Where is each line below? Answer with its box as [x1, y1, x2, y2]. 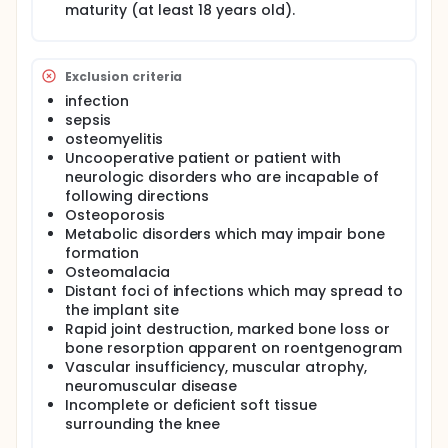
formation [65, 243, 139, 263]
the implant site [65, 300, 179, 320]
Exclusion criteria [65, 67, 183, 85]
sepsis [65, 110, 111, 130]
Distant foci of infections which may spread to [65, 281, 403, 301]
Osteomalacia [65, 262, 170, 282]
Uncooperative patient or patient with [65, 148, 341, 168]
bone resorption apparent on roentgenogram [65, 338, 402, 358]
